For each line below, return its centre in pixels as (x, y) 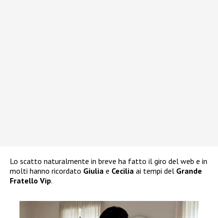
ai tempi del (155, 171)
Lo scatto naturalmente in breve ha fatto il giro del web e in (109, 161)
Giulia (93, 171)
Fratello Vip (30, 181)
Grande (189, 171)
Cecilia (123, 171)
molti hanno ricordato (46, 171)
